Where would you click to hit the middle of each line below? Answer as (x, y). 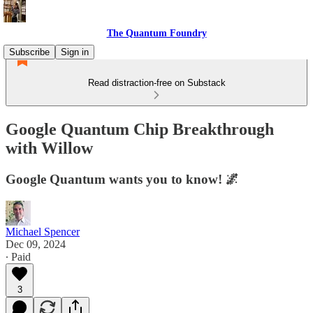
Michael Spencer (43, 231)
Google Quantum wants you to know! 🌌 (122, 179)
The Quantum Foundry (156, 33)
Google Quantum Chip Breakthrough (140, 129)
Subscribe (29, 52)
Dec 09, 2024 (36, 244)
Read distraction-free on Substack (156, 83)
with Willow (49, 148)
